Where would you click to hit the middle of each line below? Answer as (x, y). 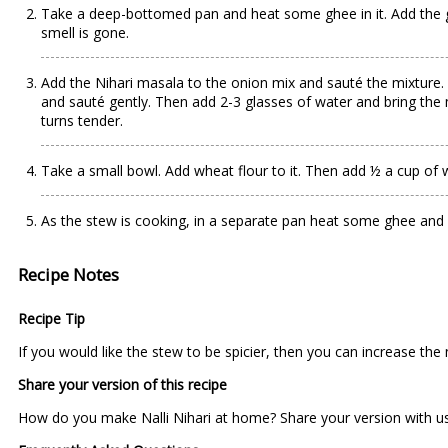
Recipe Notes (68, 274)
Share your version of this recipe (122, 384)
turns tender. (82, 120)
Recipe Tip (51, 318)
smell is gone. (85, 32)
